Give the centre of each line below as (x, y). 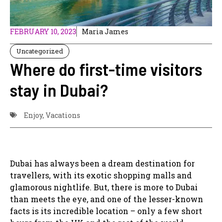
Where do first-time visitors (106, 69)
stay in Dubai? (59, 89)
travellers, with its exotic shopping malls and (101, 175)
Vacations (63, 115)
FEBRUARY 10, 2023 (43, 31)
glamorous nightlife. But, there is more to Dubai (104, 187)
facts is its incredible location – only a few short (106, 211)
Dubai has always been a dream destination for (102, 163)
